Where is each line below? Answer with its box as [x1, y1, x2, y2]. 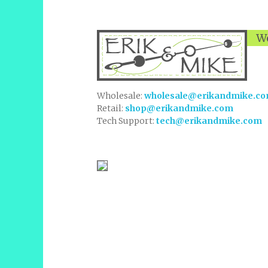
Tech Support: [97, 115, 156, 126]
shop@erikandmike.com [125, 103, 233, 114]
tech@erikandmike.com [156, 115, 262, 126]
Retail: [97, 103, 125, 114]
